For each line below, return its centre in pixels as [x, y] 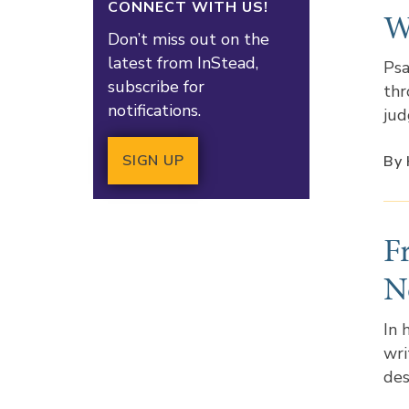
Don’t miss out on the [189, 39]
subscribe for [156, 86]
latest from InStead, [183, 63]
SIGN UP [153, 160]
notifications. [154, 110]
